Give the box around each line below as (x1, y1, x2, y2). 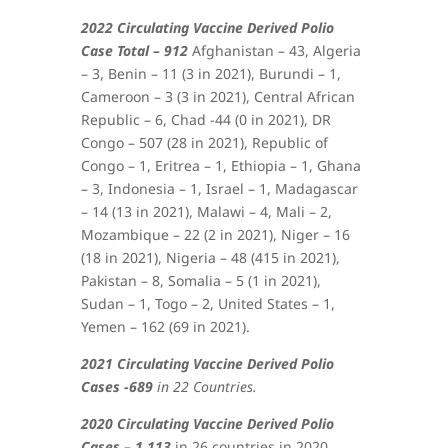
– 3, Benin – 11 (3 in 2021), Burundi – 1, (80, 63, 341, 83)
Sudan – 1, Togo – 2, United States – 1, (80, 293, 335, 313)
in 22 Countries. (152, 376, 265, 396)
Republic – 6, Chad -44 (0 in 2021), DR (80, 109, 331, 129)
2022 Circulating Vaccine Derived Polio (80, 17, 334, 37)
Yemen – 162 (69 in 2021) (80, 316, 246, 336)
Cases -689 (80, 376, 153, 396)
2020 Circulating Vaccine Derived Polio (80, 413, 334, 433)
